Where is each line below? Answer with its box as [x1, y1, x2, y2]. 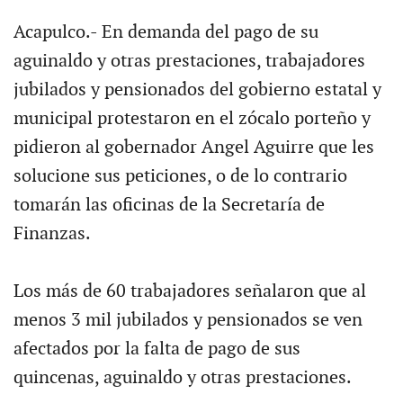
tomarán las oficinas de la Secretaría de [13, 194, 325, 216]
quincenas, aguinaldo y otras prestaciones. [13, 367, 352, 389]
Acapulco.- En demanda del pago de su [13, 22, 318, 43]
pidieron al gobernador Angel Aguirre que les [13, 137, 374, 158]
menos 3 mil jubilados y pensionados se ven [13, 309, 363, 331]
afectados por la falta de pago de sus [13, 338, 300, 360]
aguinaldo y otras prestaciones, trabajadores [13, 50, 365, 72]
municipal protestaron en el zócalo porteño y [13, 108, 371, 130]
